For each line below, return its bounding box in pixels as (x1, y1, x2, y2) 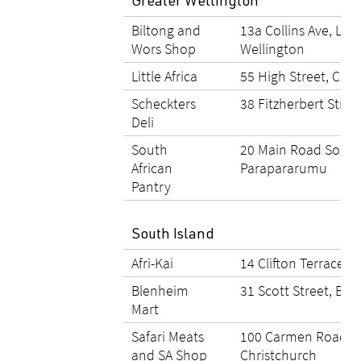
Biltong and (131, 21, 201, 39)
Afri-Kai (131, 254, 173, 272)
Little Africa (131, 67, 197, 85)
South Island (131, 228, 218, 243)
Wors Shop (131, 39, 196, 58)
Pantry (131, 177, 171, 196)
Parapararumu (240, 159, 327, 177)
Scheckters (131, 94, 196, 113)
